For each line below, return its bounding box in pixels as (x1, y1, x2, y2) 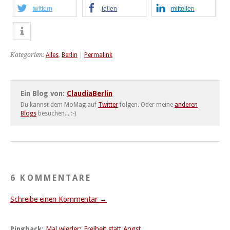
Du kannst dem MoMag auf (21, 101, 98, 108)
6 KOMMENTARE (10, 172, 92, 183)
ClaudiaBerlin (67, 89, 112, 98)
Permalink (84, 51, 112, 59)
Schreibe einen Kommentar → (10, 195, 107, 203)
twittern (32, 5, 52, 12)
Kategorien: (10, 51, 46, 59)
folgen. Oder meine (118, 101, 175, 108)
